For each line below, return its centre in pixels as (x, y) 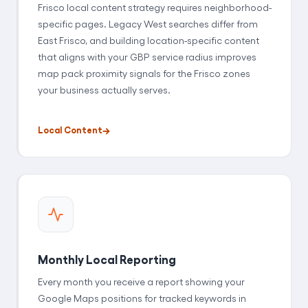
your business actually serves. (104, 90)
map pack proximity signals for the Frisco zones (144, 74)
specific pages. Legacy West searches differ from (148, 24)
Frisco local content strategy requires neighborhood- (155, 8)
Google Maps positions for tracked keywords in (142, 298)
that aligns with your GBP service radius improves (147, 57)
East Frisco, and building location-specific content (148, 41)
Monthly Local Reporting (107, 259)
